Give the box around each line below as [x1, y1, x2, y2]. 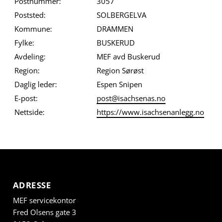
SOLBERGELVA [96, 10, 146, 20]
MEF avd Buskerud [96, 52, 160, 62]
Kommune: [14, 24, 52, 34]
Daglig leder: [14, 79, 57, 90]
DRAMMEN [96, 24, 133, 34]
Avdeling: [14, 52, 46, 62]
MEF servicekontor [12, 195, 76, 206]
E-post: [14, 93, 38, 104]
